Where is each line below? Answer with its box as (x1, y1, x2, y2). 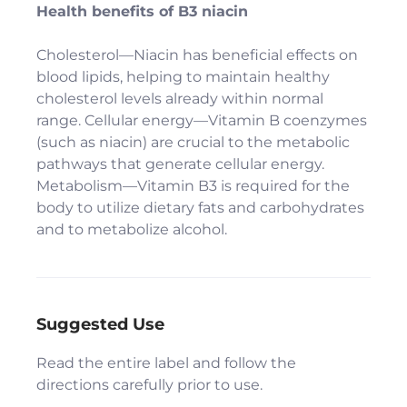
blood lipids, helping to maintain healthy (36, 67, 330, 85)
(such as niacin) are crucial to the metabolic (36, 133, 350, 151)
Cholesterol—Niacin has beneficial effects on (36, 45, 358, 64)
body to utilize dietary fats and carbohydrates (36, 198, 364, 216)
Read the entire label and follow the (36, 353, 296, 372)
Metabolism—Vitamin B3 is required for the (36, 176, 350, 194)
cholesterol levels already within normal (36, 89, 323, 107)
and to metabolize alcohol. (36, 220, 227, 238)
